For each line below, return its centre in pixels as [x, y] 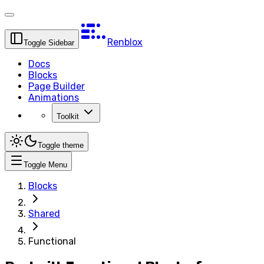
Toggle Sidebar [49, 43]
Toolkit [68, 116]
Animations [54, 98]
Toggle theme [61, 145]
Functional [52, 241]
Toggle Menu [45, 165]
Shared [44, 214]
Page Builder [57, 86]
